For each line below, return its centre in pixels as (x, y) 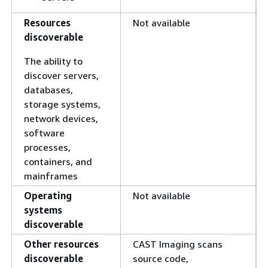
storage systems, (62, 104)
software (44, 133)
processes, (47, 147)
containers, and (58, 162)
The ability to (53, 61)
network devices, (61, 118)
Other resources (61, 244)
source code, (161, 258)
